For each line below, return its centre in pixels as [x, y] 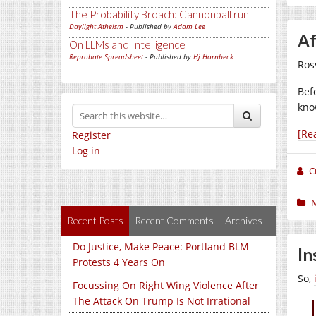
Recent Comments [174, 220]
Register [91, 135]
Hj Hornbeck [213, 56]
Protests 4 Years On [119, 262]
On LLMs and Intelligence [127, 44]
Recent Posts [95, 220]
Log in [86, 151]
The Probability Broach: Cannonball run [159, 14]
